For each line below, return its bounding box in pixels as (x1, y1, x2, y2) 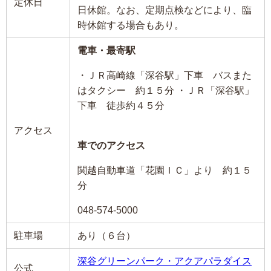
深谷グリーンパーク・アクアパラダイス (77, 255, 252, 266)
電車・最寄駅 (77, 45, 135, 55)
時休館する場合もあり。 (77, 19, 184, 30)
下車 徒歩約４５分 (77, 100, 165, 110)
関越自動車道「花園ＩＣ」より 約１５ (77, 165, 252, 175)
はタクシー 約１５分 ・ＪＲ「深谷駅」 (77, 85, 254, 95)
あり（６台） (77, 230, 135, 240)
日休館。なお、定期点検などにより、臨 (77, 4, 252, 15)
